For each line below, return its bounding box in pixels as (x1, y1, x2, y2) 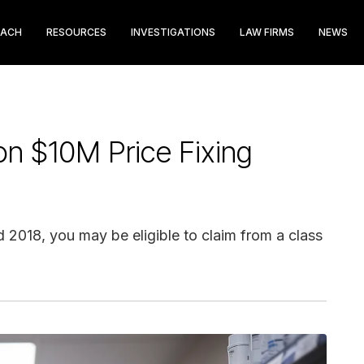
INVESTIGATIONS (131, 26, 215, 38)
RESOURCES (46, 26, 106, 38)
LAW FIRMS (240, 26, 294, 38)
